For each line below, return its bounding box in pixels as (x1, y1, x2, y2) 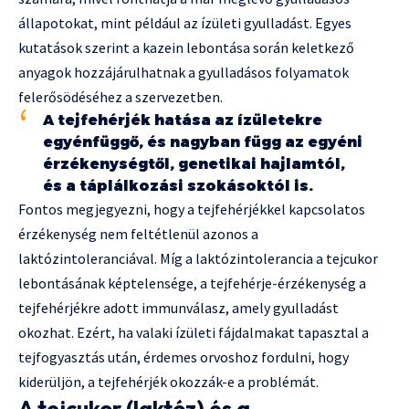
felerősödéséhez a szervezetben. (18, 88, 223, 107)
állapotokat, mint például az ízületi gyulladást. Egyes (18, 14, 351, 33)
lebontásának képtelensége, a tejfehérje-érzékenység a (18, 274, 366, 293)
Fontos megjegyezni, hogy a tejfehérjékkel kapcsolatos (18, 200, 365, 219)
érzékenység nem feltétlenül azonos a (18, 225, 258, 244)
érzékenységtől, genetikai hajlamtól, (43, 155, 345, 173)
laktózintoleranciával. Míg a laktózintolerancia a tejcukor (18, 249, 378, 268)
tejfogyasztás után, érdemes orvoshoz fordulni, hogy (18, 348, 349, 367)
